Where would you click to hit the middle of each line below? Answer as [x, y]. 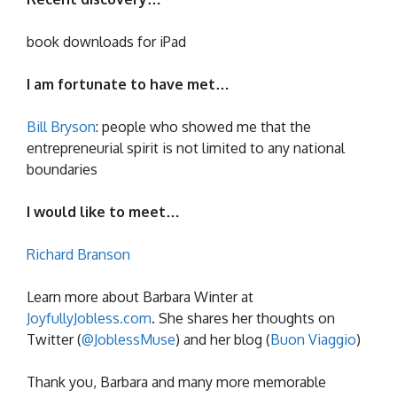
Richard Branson [78, 254]
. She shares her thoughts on [243, 318]
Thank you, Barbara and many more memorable [176, 381]
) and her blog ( [223, 339]
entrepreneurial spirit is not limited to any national [186, 148]
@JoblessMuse [128, 339]
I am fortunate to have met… [128, 84]
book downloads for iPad [106, 41]
